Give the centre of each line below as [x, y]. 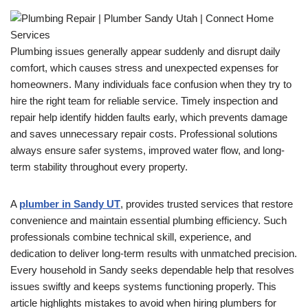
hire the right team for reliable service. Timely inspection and [144, 101]
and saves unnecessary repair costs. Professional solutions [144, 134]
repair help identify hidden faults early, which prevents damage [149, 117]
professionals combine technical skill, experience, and [131, 237]
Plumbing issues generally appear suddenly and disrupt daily [145, 51]
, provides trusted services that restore [207, 204]
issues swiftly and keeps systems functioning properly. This [143, 286]
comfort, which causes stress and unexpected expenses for [144, 68]
